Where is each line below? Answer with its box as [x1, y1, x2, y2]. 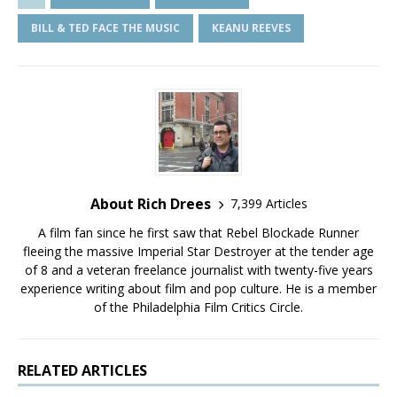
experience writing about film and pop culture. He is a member [20, 279, 377, 297]
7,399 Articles [230, 195, 307, 213]
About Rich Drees [90, 193, 211, 214]
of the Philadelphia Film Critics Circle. [94, 298, 303, 315]
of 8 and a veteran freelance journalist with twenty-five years [24, 261, 373, 278]
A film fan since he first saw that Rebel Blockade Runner [38, 223, 359, 241]
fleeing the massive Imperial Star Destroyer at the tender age [23, 242, 374, 260]
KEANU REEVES [212, 19, 291, 35]
